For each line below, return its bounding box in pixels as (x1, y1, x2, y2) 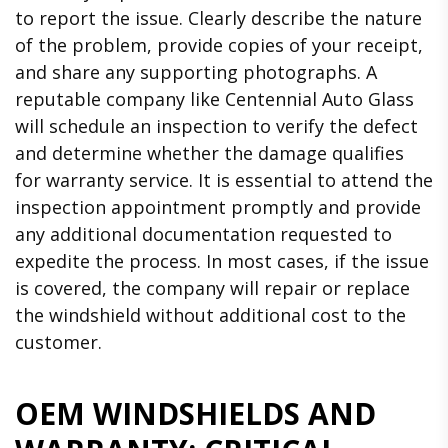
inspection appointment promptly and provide (15, 195, 421, 220)
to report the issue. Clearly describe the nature (15, 6, 422, 31)
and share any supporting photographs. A (15, 60, 377, 85)
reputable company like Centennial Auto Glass (15, 87, 414, 112)
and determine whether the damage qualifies (15, 141, 404, 166)
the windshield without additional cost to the (15, 303, 406, 328)
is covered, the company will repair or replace (15, 276, 410, 301)
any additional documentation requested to (15, 222, 392, 247)
